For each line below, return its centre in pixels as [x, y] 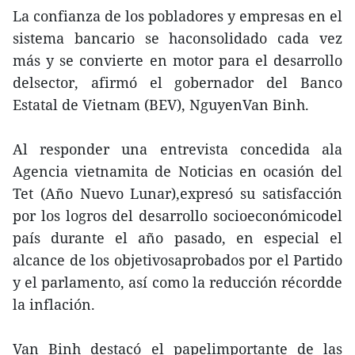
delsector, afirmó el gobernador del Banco [177, 82]
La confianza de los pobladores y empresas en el [177, 16]
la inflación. [54, 304]
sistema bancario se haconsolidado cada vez [177, 38]
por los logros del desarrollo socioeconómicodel [177, 216]
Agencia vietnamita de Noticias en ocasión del [177, 171]
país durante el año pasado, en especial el [177, 238]
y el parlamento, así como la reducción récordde [177, 282]
